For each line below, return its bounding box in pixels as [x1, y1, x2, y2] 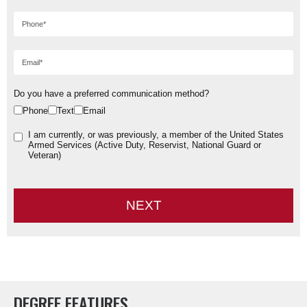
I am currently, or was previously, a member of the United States [28, 129, 284, 140]
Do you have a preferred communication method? [14, 88, 209, 99]
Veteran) [28, 149, 61, 160]
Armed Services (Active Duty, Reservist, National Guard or [28, 139, 261, 150]
